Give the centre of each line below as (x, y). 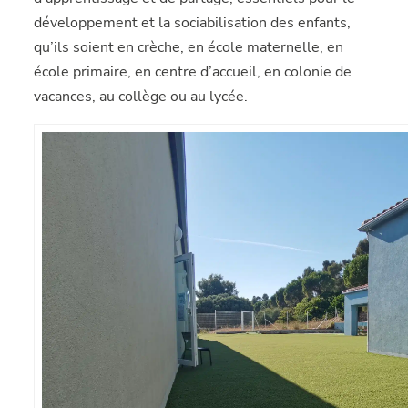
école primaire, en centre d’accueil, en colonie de (193, 72)
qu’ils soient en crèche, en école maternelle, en (189, 47)
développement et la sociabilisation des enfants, (193, 23)
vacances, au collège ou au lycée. (141, 97)
